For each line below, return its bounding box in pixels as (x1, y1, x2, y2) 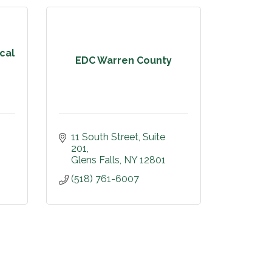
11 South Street (71, 131, 138, 143)
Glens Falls (71, 154, 120, 166)
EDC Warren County (75, 54, 172, 66)
